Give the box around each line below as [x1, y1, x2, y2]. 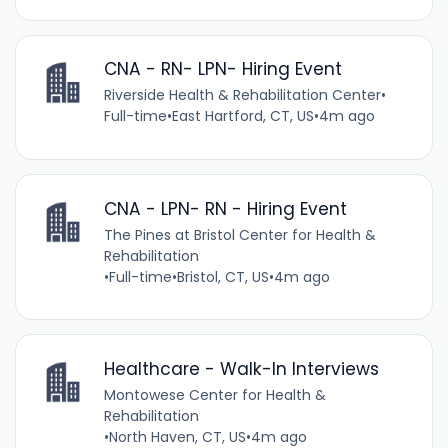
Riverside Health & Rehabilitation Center [103, 85, 381, 106]
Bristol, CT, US [176, 266, 269, 287]
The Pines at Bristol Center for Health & [103, 224, 376, 245]
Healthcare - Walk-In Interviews [103, 356, 379, 381]
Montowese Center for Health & [103, 384, 326, 405]
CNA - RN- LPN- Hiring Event [103, 57, 342, 82]
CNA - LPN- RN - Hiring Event [103, 196, 347, 221]
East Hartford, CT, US [171, 106, 314, 127]
